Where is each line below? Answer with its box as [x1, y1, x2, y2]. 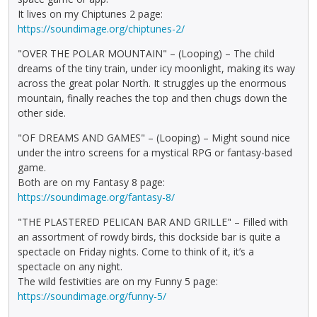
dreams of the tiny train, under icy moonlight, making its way [18, 61, 295, 75]
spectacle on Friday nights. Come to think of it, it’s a [18, 244, 254, 258]
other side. [18, 105, 66, 120]
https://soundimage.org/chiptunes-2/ [18, 21, 185, 35]
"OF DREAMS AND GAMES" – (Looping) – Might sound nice [18, 130, 290, 144]
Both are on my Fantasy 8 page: [18, 175, 165, 189]
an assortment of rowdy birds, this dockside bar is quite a [18, 229, 280, 243]
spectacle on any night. [18, 259, 122, 273]
